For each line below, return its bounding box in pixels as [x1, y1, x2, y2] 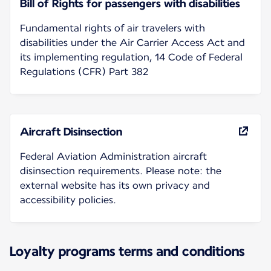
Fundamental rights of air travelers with [20, 22, 205, 34]
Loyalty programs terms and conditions [10, 243, 244, 259]
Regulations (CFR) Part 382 [20, 65, 148, 77]
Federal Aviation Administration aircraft [20, 150, 207, 162]
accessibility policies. [20, 194, 116, 206]
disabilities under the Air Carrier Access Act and [20, 36, 245, 48]
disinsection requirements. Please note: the [20, 165, 221, 177]
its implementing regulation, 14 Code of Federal [20, 51, 243, 63]
